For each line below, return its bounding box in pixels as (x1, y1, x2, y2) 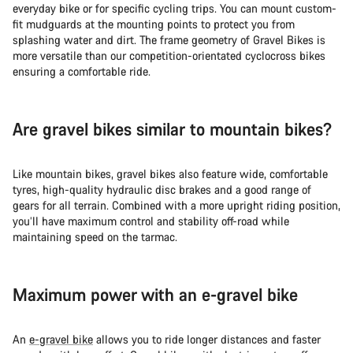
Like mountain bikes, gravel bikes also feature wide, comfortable (13, 165, 328, 181)
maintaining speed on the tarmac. (13, 229, 177, 244)
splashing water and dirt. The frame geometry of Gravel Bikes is (13, 32, 325, 47)
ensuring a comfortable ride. (13, 63, 150, 79)
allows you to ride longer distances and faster (93, 331, 321, 347)
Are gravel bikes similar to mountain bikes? (13, 117, 332, 140)
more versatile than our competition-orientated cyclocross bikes (13, 47, 325, 63)
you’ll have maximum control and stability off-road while (13, 213, 289, 229)
